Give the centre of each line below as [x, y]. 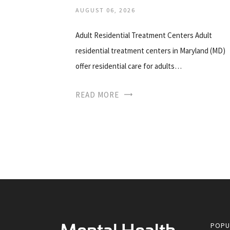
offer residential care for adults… [129, 66]
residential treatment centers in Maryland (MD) [150, 50]
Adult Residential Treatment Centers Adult [144, 35]
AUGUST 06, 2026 [106, 10]
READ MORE [97, 94]
